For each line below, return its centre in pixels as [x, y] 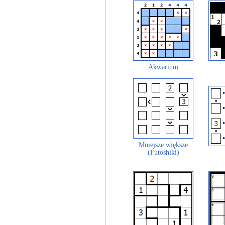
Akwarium [163, 67]
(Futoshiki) [163, 152]
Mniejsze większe [163, 145]
